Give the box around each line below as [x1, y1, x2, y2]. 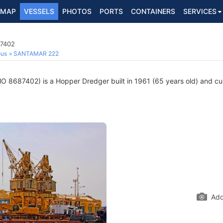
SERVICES [183, 7, 217, 15]
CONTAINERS [131, 7, 175, 15]
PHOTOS [62, 7, 92, 15]
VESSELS [24, 7, 54, 15]
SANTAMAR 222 [13, 50, 59, 57]
